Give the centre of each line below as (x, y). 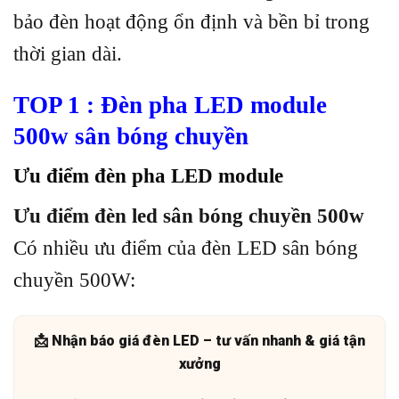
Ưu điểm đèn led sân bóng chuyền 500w (189, 216)
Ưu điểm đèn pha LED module (151, 176)
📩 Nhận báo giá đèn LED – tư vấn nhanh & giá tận (199, 340)
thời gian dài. (68, 54)
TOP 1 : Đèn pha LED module (170, 105)
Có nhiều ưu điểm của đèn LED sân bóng (186, 248)
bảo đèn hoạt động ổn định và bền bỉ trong (191, 22)
